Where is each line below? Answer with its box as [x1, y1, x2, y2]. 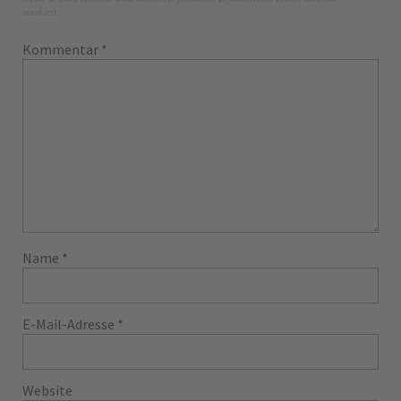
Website [22, 380, 73, 399]
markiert [22, 4, 56, 18]
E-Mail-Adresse [22, 314, 117, 333]
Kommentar [22, 39, 101, 58]
